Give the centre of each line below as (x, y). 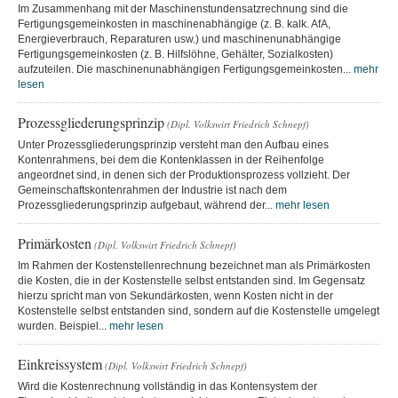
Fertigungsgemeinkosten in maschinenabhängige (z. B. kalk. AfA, (174, 24)
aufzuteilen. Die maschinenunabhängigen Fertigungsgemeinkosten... (186, 69)
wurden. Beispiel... (64, 326)
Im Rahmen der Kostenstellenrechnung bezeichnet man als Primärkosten (194, 265)
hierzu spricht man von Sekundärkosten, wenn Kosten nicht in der (175, 295)
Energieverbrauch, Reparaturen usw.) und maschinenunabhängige (179, 39)
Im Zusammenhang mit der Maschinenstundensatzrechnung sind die (183, 8)
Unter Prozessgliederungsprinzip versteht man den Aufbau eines (173, 144)
